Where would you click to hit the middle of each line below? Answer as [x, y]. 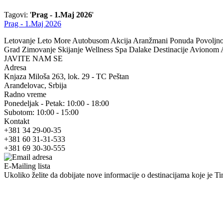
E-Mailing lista [27, 166]
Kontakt [17, 121]
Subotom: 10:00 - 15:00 [41, 112]
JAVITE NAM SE [33, 58]
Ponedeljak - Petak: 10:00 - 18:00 [56, 103]
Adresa [15, 67]
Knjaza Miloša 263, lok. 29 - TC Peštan [66, 76]
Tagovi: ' [18, 14]
